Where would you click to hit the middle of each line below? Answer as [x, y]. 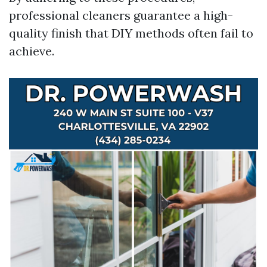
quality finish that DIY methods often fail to [131, 33]
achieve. [32, 51]
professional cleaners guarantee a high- [121, 15]
